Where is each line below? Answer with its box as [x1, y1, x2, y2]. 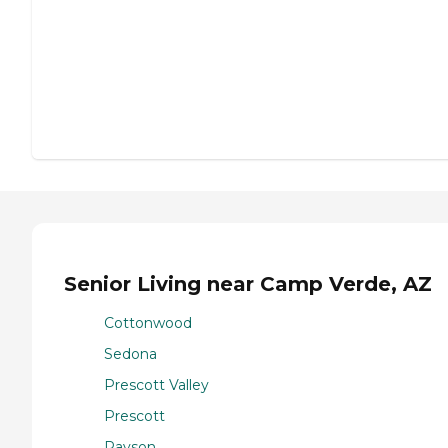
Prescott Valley [104, 375, 209, 394]
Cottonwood [104, 313, 192, 332]
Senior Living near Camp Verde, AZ [64, 272, 432, 297]
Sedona [104, 344, 157, 363]
